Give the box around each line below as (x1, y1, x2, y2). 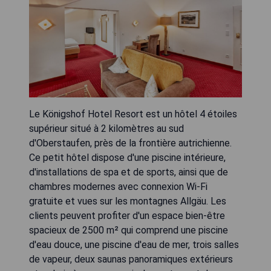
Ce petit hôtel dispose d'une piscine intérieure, (29, 152, 226, 164)
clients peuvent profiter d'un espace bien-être (29, 210, 225, 222)
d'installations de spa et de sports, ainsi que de (29, 166, 228, 178)
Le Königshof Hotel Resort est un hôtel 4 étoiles (29, 108, 237, 120)
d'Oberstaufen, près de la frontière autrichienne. (29, 137, 232, 149)
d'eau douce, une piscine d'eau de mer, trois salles (29, 239, 239, 251)
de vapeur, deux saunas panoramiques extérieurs (29, 253, 233, 266)
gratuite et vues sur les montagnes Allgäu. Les (29, 195, 226, 207)
